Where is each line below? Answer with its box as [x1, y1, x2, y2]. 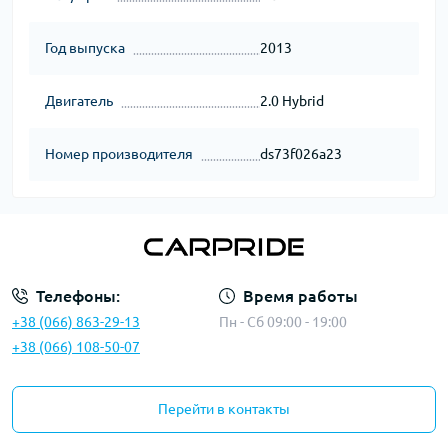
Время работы [242, 287, 358, 306]
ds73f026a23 [259, 146, 342, 162]
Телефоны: [36, 287, 120, 306]
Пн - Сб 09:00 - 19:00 [218, 314, 347, 331]
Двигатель [45, 93, 113, 109]
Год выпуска [45, 40, 125, 56]
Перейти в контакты [158, 401, 290, 418]
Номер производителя [45, 146, 193, 162]
